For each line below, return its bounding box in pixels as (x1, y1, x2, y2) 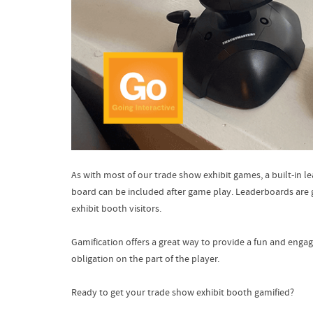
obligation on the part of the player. (71, 253, 219, 266)
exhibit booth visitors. (71, 203, 161, 216)
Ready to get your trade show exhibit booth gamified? (71, 286, 294, 300)
